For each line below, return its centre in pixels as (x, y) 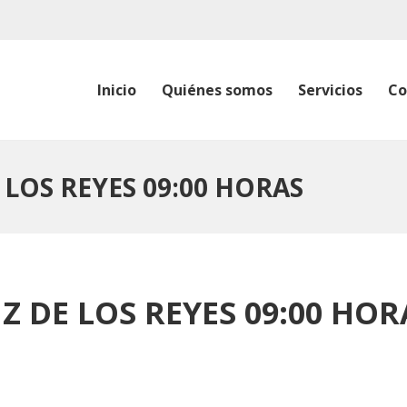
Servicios (330, 90)
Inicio (117, 90)
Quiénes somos (217, 90)
